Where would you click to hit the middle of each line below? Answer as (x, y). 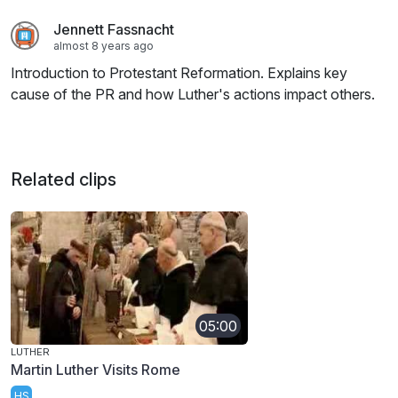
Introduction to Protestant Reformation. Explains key (179, 73)
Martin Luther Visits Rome (96, 370)
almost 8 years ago (103, 46)
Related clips (64, 180)
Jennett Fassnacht (114, 30)
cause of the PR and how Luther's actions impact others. (193, 95)
